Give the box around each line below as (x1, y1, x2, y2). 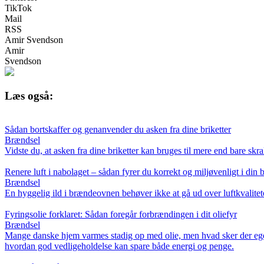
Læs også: (5, 89, 53, 102)
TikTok (5, 3, 32, 14)
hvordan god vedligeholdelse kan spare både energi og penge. (5, 240, 234, 251)
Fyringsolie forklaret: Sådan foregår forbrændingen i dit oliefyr (5, 209, 237, 219)
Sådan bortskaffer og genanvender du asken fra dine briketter (5, 124, 231, 134)
